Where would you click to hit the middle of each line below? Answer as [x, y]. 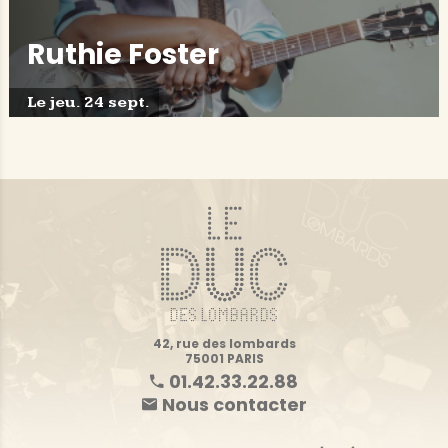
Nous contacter [234, 405]
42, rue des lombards [224, 343]
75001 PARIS [224, 358]
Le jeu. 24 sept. [88, 102]
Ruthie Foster [122, 55]
